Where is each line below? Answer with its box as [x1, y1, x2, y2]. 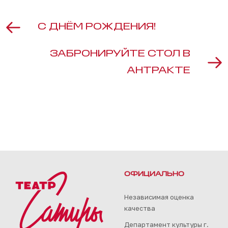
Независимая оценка [124, 193, 194, 202]
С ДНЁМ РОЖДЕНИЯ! [38, 22, 156, 33]
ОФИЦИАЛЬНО [124, 170, 184, 179]
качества [124, 204, 155, 213]
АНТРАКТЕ [127, 66, 190, 76]
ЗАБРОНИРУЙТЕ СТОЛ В [50, 49, 190, 60]
